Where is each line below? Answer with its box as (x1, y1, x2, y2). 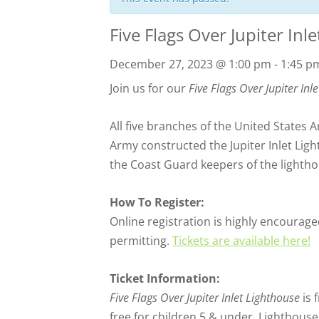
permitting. (110, 233, 173, 249)
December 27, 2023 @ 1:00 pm (110, 56, 272, 72)
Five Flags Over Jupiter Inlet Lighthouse (110, 290, 300, 305)
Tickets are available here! (172, 233, 311, 249)
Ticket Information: (110, 271, 221, 286)
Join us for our (110, 80, 189, 96)
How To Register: (110, 194, 205, 210)
